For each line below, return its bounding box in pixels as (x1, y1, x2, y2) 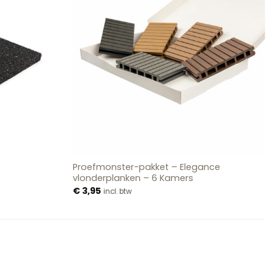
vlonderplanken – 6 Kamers (73, 172, 194, 185)
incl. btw (103, 186, 132, 196)
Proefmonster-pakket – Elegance (73, 161, 221, 174)
